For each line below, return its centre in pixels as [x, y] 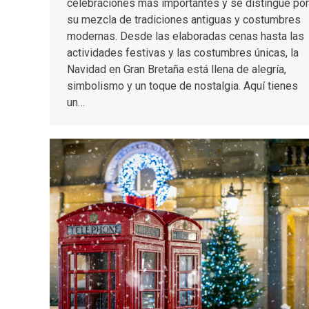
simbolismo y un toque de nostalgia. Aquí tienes [182, 86]
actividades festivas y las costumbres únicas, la [183, 53]
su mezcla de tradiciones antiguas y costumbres [184, 20]
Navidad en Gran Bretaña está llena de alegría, [177, 70]
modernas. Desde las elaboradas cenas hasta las [186, 37]
